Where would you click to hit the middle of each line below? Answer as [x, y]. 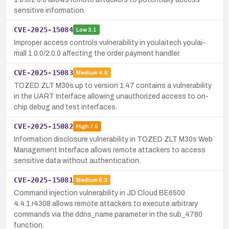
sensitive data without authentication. [77, 161]
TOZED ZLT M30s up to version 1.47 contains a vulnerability [113, 85]
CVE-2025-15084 [43, 29]
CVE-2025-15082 [43, 126]
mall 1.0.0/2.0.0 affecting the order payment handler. [97, 53]
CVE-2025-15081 [43, 180]
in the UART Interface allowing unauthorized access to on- [111, 96]
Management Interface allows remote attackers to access [110, 150]
